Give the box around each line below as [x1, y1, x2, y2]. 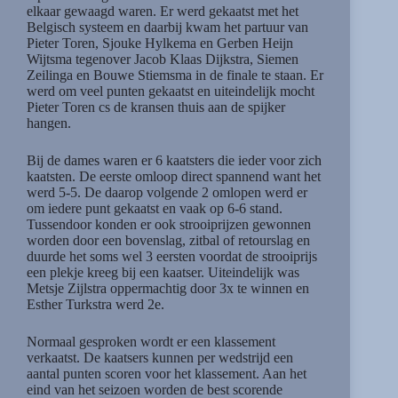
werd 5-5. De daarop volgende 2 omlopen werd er [27, 185, 307, 201]
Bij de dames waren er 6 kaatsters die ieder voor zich [27, 153, 322, 169]
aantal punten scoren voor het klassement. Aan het [27, 366, 306, 382]
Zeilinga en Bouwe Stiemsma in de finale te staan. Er [27, 68, 323, 84]
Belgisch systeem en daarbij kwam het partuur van [27, 20, 308, 36]
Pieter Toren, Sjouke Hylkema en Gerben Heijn [27, 36, 293, 52]
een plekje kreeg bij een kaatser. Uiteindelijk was [27, 265, 299, 281]
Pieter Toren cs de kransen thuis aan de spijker [27, 99, 285, 115]
